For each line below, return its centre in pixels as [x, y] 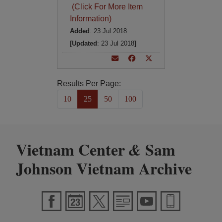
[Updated [83, 43]
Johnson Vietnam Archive [104, 168]
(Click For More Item [106, 7]
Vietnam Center [72, 149]
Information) [90, 19]
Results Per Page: [89, 83]
